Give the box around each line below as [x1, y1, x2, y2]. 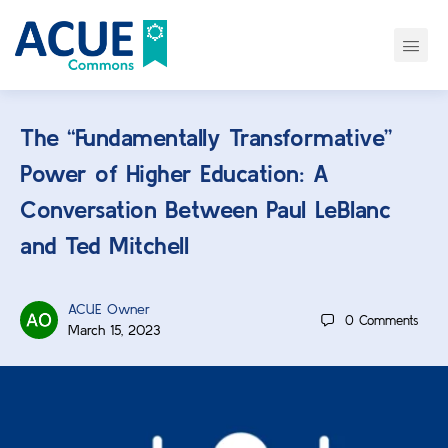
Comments [358, 312, 418, 328]
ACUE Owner [68, 301, 150, 317]
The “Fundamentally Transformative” [20, 124, 392, 151]
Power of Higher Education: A [20, 160, 329, 187]
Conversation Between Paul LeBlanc [20, 196, 391, 223]
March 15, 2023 [68, 322, 160, 338]
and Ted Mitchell [20, 232, 189, 259]
